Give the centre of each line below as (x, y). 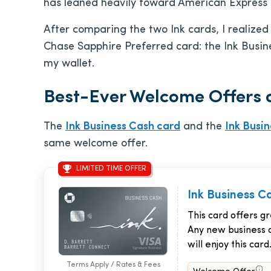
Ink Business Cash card (123, 127)
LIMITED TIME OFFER (111, 169)
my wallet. (69, 64)
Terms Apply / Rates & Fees (113, 265)
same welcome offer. (96, 144)
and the (203, 127)
